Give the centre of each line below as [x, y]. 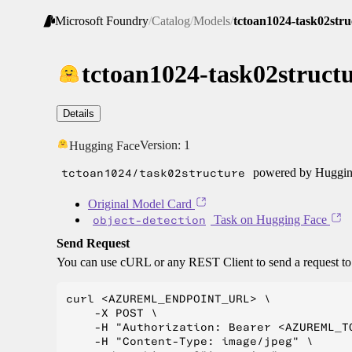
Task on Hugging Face [269, 220]
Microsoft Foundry [102, 21]
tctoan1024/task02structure [153, 173]
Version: [162, 145]
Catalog [171, 21]
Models [212, 21]
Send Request [93, 244]
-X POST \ [112, 313]
